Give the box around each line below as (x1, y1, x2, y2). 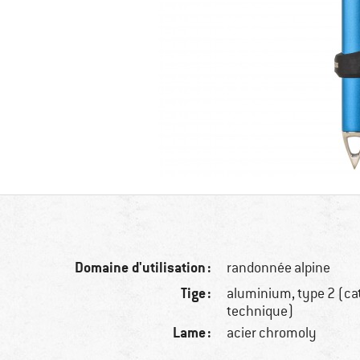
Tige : (181, 284, 212, 303)
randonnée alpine (227, 259, 331, 277)
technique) (227, 302, 295, 321)
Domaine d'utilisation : (75, 258, 212, 277)
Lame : (173, 323, 212, 342)
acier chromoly (227, 324, 317, 342)
